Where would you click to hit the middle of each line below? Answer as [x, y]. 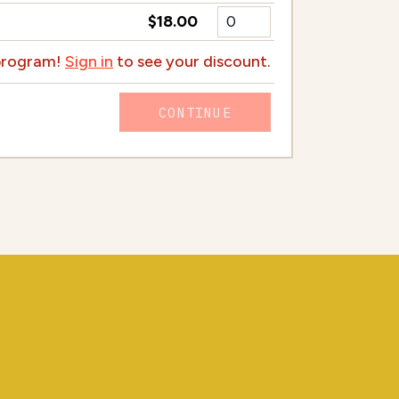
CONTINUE [195, 112]
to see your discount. [192, 61]
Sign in [90, 61]
